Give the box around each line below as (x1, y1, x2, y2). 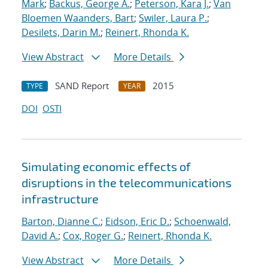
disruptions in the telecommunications (22, 175, 232, 190)
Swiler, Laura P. (139, 11, 207, 25)
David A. (22, 229, 58, 243)
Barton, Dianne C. (22, 215, 100, 229)
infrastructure (22, 191, 99, 206)
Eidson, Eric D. (105, 215, 169, 229)
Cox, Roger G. (63, 229, 123, 243)
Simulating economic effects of (22, 159, 191, 174)
